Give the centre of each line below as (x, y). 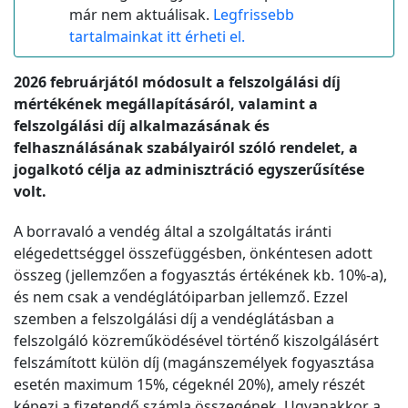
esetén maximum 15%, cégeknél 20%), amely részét (189, 384)
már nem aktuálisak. (141, 15)
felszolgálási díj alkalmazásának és (142, 126)
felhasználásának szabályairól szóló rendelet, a (186, 148)
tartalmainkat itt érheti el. (157, 36)
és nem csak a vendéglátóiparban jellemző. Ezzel (181, 297)
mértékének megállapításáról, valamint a (166, 104)
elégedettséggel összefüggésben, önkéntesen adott (193, 253)
